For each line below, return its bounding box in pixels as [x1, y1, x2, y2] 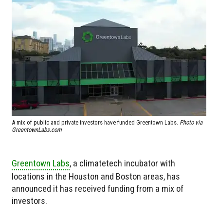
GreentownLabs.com [12, 126, 62, 134]
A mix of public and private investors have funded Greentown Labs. [12, 119, 180, 127]
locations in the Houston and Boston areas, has [12, 171, 180, 182]
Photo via [180, 119, 202, 127]
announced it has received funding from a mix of [12, 183, 183, 194]
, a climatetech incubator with [70, 158, 175, 169]
